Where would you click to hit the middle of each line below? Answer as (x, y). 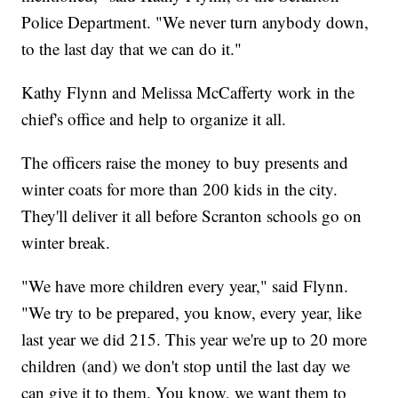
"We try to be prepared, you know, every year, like (192, 312)
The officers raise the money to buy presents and (185, 162)
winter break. (66, 242)
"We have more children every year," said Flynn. (185, 285)
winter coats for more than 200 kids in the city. (180, 188)
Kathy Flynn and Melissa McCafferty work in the (188, 92)
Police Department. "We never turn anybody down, (195, 21)
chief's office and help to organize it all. (154, 118)
